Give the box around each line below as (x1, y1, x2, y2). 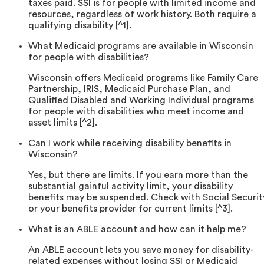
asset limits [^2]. (28, 118, 97, 128)
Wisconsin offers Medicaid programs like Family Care (28, 73, 258, 83)
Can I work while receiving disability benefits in (28, 138, 232, 148)
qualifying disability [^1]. (28, 21, 131, 31)
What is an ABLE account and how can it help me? (28, 225, 246, 235)
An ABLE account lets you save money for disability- (28, 245, 254, 255)
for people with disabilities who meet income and (28, 107, 244, 117)
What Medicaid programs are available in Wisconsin (28, 41, 253, 51)
